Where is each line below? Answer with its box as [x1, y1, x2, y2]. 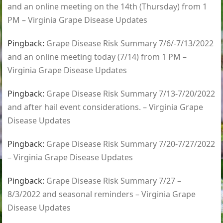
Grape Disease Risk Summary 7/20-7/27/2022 [46, 138, 216, 150]
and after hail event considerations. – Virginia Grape [7, 102, 204, 113]
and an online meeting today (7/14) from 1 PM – [7, 51, 187, 63]
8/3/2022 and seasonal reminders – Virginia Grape [7, 189, 196, 200]
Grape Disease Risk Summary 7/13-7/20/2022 [46, 88, 216, 100]
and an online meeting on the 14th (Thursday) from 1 [7, 1, 208, 12]
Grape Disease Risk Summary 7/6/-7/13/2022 [46, 38, 214, 49]
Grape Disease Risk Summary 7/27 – [46, 175, 182, 187]
